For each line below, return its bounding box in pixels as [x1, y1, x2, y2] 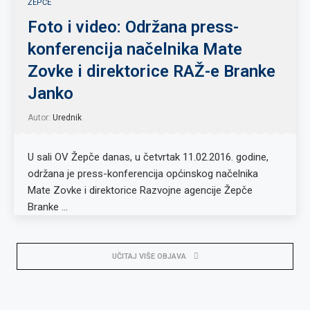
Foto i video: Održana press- [28, 17, 239, 37]
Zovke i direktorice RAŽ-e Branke [28, 62, 275, 81]
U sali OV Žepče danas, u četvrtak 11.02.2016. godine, [28, 151, 268, 163]
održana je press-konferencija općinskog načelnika [28, 167, 258, 180]
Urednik [53, 113, 82, 122]
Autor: [28, 113, 53, 122]
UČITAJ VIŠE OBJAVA [111, 252, 186, 261]
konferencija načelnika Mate [28, 39, 242, 59]
